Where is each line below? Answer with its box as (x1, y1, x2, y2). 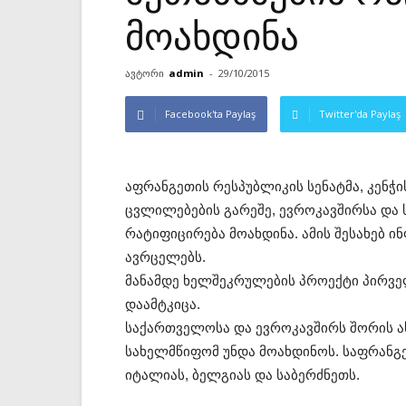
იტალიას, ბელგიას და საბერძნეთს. (125, 367, 360, 382)
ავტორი (125, 66, 164, 80)
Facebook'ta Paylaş (165, 107, 256, 121)
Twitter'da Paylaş (319, 107, 401, 121)
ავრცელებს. (125, 249, 206, 265)
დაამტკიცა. (125, 296, 200, 312)
